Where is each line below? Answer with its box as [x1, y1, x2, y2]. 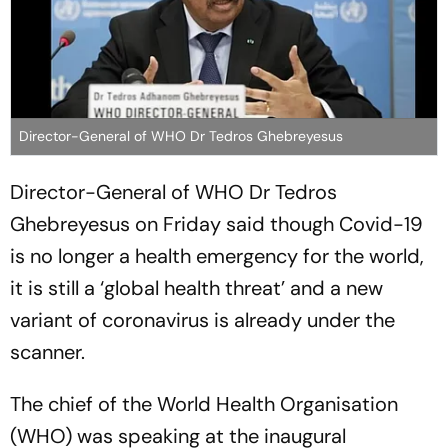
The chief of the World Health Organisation [10, 390, 398, 417]
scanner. [10, 338, 85, 365]
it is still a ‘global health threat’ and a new [10, 274, 383, 301]
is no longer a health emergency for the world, [10, 242, 424, 269]
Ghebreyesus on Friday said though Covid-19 [10, 210, 423, 237]
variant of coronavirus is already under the [10, 306, 395, 333]
